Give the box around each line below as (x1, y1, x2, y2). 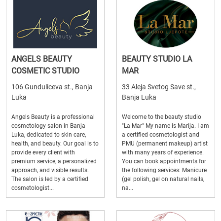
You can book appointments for (122, 158, 206, 165)
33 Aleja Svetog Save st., (122, 83, 196, 91)
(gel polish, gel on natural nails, (122, 176, 204, 183)
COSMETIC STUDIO (11, 66, 79, 75)
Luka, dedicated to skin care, (11, 131, 86, 138)
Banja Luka (122, 93, 156, 101)
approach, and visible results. (11, 167, 89, 174)
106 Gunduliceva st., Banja (11, 83, 93, 91)
